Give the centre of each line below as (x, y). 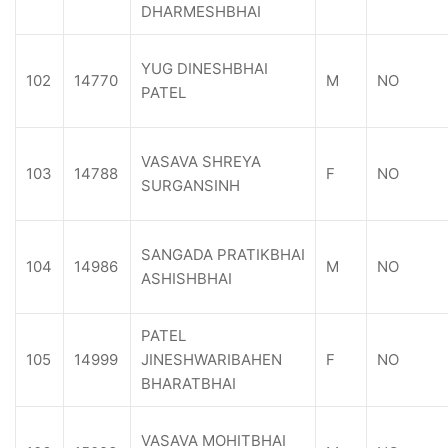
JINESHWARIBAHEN (211, 359)
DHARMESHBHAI (201, 11)
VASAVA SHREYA (201, 161)
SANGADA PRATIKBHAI (223, 254)
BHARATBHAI (188, 383)
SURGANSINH (190, 185)
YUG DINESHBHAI (204, 68)
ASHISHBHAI (186, 278)
